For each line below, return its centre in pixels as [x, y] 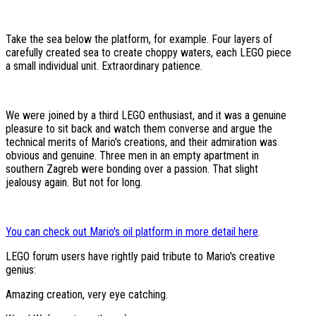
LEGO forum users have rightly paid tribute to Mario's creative [140, 257]
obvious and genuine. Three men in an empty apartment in [132, 156]
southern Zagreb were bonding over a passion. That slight [132, 169]
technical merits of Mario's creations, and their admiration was [141, 142]
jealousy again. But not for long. [77, 183]
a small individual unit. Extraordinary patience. [107, 66]
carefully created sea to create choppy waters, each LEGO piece [148, 53]
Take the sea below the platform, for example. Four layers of [139, 39]
